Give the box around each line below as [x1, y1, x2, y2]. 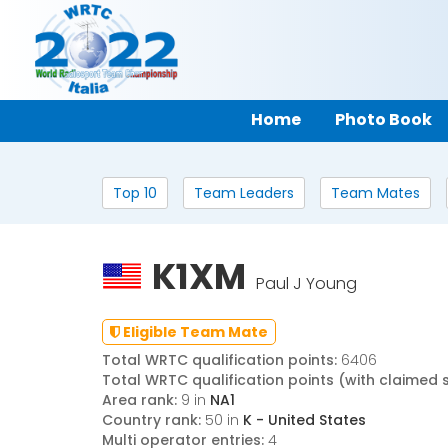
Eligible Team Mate [120, 322, 268, 342]
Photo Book [335, 108, 432, 131]
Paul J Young [256, 272, 357, 295]
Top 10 [113, 183, 157, 203]
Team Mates [331, 183, 420, 203]
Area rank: [102, 390, 177, 410]
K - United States [243, 410, 366, 430]
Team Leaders [194, 183, 294, 203]
